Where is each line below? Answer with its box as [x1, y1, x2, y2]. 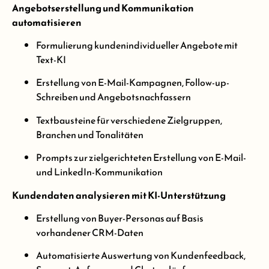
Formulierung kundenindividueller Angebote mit [36, 38, 238, 53]
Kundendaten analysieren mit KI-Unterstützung [12, 187, 226, 202]
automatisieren [12, 14, 82, 29]
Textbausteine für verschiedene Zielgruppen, [36, 112, 222, 127]
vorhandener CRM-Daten [36, 225, 144, 240]
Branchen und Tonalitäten [36, 127, 144, 142]
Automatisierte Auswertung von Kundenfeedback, [36, 248, 246, 263]
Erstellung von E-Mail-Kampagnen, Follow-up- [36, 75, 229, 90]
